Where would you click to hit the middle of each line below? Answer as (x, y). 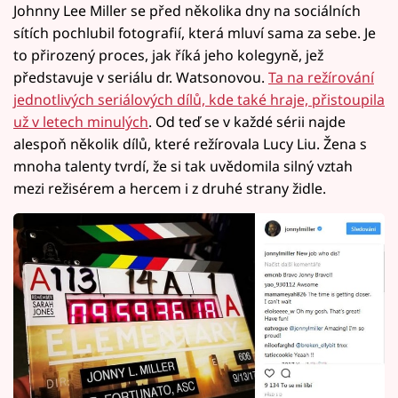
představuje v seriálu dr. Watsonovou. (141, 78)
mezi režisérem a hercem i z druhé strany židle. (170, 189)
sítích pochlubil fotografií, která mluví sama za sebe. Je (195, 33)
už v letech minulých (81, 122)
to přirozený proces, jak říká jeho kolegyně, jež (168, 56)
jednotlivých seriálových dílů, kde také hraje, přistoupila (199, 100)
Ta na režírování (321, 78)
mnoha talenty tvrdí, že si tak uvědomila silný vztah (183, 167)
